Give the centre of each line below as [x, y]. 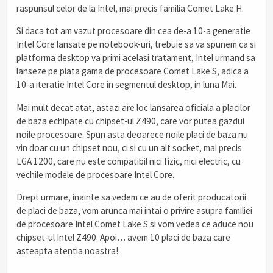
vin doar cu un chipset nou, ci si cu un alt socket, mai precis [129, 147]
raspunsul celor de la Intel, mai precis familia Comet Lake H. [130, 9]
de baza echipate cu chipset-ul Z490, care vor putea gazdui [130, 121]
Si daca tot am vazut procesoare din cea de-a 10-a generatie [133, 31]
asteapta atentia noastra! [67, 250]
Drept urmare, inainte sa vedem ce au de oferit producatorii [131, 197]
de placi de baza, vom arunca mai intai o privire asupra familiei [134, 210]
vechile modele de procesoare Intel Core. [95, 174]
